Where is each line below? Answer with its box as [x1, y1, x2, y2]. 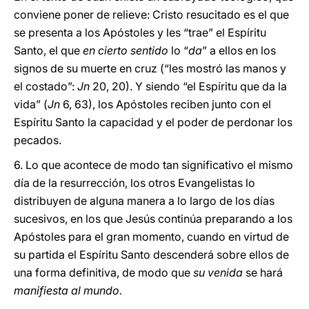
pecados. [14, 133, 61, 147]
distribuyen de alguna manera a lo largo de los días [14, 194, 275, 208]
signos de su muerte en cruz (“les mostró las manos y [14, 61, 286, 75]
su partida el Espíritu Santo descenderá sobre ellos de [14, 248, 289, 261]
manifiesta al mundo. [14, 283, 122, 297]
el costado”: [14, 79, 77, 93]
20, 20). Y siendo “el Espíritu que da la [92, 79, 287, 93]
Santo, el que [14, 43, 83, 57]
